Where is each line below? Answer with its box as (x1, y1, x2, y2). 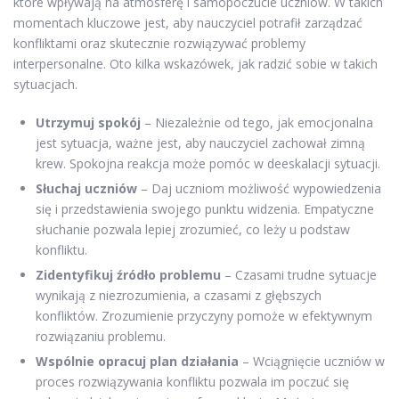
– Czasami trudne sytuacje (221, 265, 377, 283)
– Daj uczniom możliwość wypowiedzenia (137, 179, 381, 197)
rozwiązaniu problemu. (36, 327, 166, 345)
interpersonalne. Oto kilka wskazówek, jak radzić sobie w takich (13, 54, 378, 72)
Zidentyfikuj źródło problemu (36, 265, 221, 283)
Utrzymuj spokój (36, 113, 141, 131)
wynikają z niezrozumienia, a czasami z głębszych (36, 286, 322, 304)
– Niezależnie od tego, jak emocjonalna (141, 113, 373, 131)
